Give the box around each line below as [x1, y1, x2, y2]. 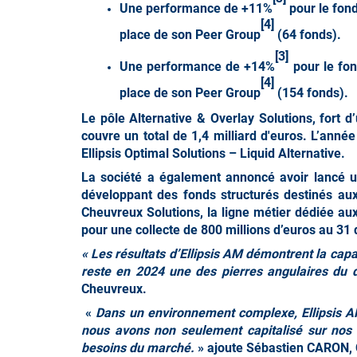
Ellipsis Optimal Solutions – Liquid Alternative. [81, 145, 345, 161]
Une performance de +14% [120, 59, 276, 75]
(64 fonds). [274, 26, 341, 42]
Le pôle [81, 110, 130, 126]
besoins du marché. [81, 339, 194, 355]
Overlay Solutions [210, 110, 312, 126]
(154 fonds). [274, 84, 348, 100]
